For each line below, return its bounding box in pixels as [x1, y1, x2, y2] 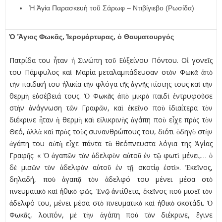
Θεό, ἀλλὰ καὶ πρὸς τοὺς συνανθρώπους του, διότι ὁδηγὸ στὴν [9, 127, 213, 137]
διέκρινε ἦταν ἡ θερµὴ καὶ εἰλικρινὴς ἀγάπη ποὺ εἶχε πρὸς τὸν [9, 115, 213, 125]
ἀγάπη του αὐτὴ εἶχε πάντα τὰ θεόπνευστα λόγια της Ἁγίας [9, 139, 213, 149]
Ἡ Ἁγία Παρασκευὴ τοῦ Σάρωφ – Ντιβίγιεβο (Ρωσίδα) [29, 4, 194, 12]
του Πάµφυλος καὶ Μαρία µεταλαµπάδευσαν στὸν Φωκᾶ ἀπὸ [9, 67, 213, 77]
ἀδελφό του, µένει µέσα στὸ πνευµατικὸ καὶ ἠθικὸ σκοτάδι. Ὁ [9, 198, 213, 208]
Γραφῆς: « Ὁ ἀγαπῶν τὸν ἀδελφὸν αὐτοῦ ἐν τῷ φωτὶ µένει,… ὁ [9, 151, 213, 161]
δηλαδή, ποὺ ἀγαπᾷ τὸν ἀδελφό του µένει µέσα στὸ [9, 174, 213, 184]
